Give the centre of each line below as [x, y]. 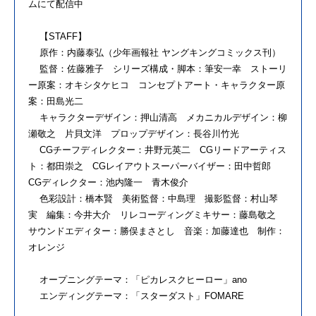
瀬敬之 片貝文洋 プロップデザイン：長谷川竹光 [134, 134]
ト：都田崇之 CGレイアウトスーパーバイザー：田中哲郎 [154, 166]
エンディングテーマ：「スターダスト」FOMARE [136, 296]
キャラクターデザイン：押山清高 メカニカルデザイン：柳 [158, 118]
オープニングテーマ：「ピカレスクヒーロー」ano [138, 280]
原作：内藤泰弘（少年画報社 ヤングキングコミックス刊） [154, 53]
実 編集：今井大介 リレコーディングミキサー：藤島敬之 [157, 215]
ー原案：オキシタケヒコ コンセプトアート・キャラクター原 [157, 85]
